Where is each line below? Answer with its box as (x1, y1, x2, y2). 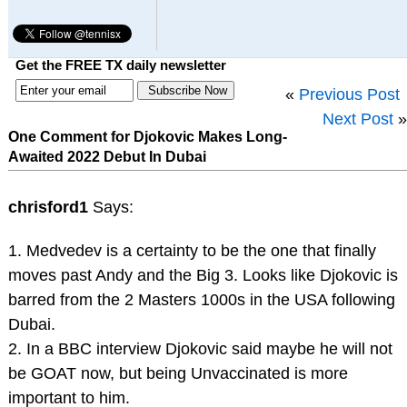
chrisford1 (7, 198, 93, 217)
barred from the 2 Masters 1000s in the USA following (7, 291, 395, 310)
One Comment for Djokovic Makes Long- (7, 129, 287, 145)
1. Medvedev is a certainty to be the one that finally (7, 242, 376, 261)
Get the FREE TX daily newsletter (15, 56, 226, 73)
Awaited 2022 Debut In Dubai (7, 149, 206, 165)
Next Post (323, 110, 393, 129)
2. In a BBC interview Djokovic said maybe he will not (7, 340, 392, 359)
